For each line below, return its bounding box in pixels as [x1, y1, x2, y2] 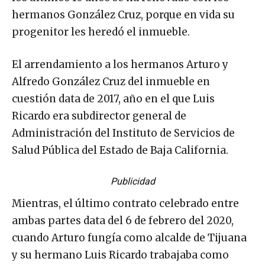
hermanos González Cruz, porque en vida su [12, 8, 235, 22]
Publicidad [110, 176, 155, 188]
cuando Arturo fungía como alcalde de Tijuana [12, 231, 247, 245]
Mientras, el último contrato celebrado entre [12, 197, 239, 211]
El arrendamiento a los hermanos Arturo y [12, 58, 228, 72]
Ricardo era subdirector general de [12, 109, 186, 123]
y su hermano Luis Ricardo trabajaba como [12, 248, 229, 262]
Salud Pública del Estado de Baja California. [12, 144, 228, 157]
